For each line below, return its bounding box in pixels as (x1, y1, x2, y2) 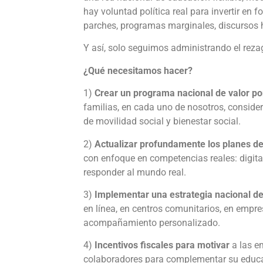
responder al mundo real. (83, 166, 186, 178)
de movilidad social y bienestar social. (83, 116, 241, 127)
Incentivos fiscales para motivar (95, 240, 232, 251)
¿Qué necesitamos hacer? (83, 65, 193, 76)
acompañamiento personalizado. (83, 217, 220, 228)
